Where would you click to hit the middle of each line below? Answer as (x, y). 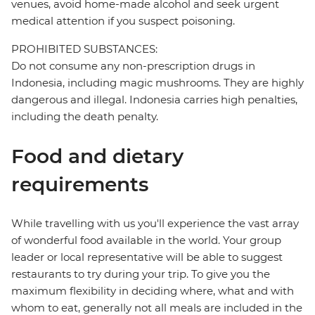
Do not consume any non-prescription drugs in (133, 66)
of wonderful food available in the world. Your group (146, 240)
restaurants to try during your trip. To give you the (141, 274)
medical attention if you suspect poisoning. (123, 21)
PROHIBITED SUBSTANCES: (84, 49)
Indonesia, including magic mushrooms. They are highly (157, 83)
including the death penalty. (85, 117)
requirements (80, 185)
